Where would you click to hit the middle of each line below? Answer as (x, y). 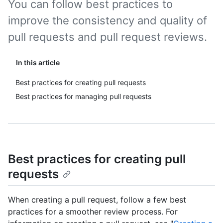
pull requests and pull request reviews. (108, 37)
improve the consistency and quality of (108, 20)
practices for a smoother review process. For (93, 212)
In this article (38, 62)
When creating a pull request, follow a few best (97, 200)
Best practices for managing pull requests (83, 96)
